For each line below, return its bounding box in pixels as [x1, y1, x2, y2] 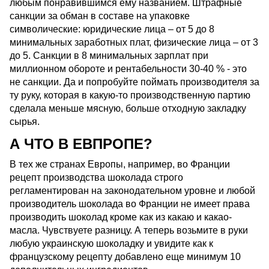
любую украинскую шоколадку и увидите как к [10, 238, 213, 249]
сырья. [10, 116, 42, 127]
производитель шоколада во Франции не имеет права [10, 198, 250, 209]
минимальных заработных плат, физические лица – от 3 [10, 37, 258, 48]
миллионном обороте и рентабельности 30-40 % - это [10, 64, 247, 74]
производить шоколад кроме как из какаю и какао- [10, 211, 232, 222]
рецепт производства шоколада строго [10, 172, 183, 183]
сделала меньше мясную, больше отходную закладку [10, 103, 246, 114]
